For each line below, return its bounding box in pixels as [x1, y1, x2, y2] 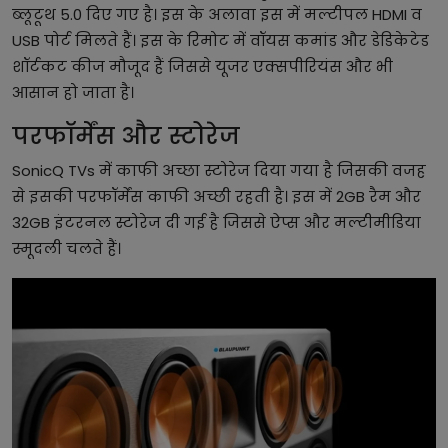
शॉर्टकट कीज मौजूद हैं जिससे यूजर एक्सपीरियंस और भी [12, 56, 393, 78]
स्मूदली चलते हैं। [12, 238, 121, 260]
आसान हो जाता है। [12, 82, 134, 104]
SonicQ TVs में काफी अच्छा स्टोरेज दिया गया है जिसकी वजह [12, 160, 426, 182]
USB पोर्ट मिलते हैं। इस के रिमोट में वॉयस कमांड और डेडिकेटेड [12, 30, 429, 52]
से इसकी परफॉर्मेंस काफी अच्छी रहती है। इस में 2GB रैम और [12, 186, 421, 208]
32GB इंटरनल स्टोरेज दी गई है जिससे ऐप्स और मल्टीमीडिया [12, 212, 421, 234]
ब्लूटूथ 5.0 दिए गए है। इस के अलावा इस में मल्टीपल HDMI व [12, 4, 422, 26]
